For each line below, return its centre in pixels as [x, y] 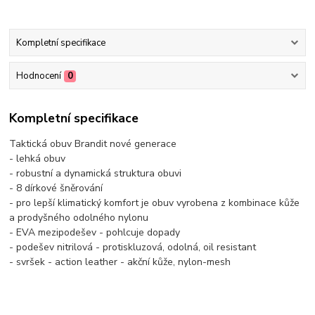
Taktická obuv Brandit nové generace [95, 143]
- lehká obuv [39, 158]
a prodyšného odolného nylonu [79, 217]
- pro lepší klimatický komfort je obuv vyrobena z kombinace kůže [155, 202]
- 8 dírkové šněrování [58, 188]
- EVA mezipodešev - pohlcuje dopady [95, 232]
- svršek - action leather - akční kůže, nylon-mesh [120, 262]
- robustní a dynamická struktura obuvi [97, 173]
